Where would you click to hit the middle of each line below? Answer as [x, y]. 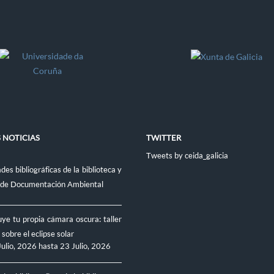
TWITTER [164, 138]
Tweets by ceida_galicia [187, 155]
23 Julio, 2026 [85, 246]
